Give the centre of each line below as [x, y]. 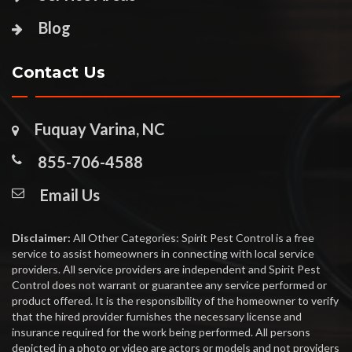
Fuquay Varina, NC [100, 129]
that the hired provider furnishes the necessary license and [157, 317]
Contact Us [59, 73]
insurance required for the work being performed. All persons [161, 332]
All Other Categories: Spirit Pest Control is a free [192, 238]
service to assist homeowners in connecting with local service [163, 254]
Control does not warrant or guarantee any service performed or [169, 285]
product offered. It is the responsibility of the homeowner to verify [175, 301]
